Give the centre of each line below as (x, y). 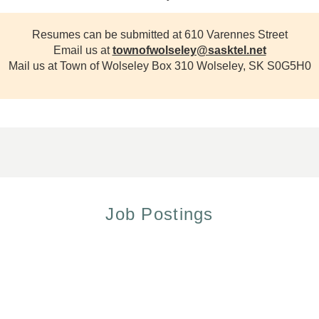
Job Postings (159, 214)
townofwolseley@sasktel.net (189, 51)
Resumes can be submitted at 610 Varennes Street (159, 35)
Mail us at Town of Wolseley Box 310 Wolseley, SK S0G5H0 (159, 66)
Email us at (83, 51)
